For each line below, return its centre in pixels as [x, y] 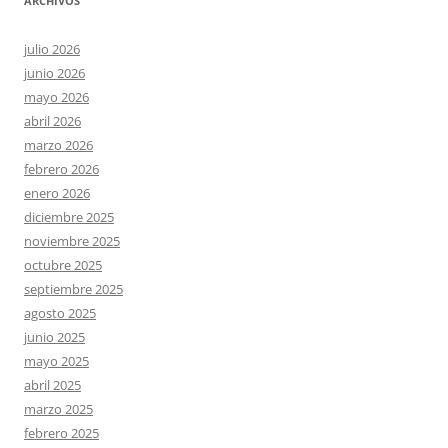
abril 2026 [52, 120]
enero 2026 [57, 192]
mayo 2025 [56, 360]
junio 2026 [54, 72]
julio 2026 [52, 48]
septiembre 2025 [73, 288]
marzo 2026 [58, 144]
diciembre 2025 [69, 216]
